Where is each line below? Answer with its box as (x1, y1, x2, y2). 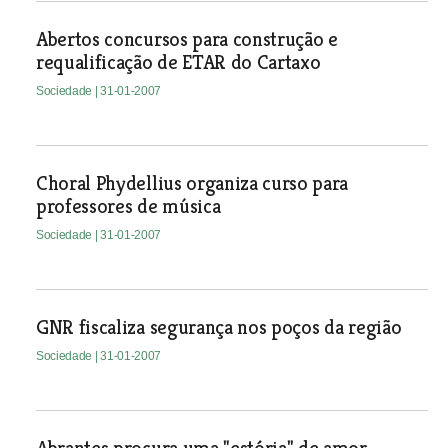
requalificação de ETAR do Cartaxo (35, 50, 321, 75)
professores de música (35, 194, 221, 219)
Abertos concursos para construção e (35, 27, 338, 52)
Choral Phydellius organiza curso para (35, 171, 349, 196)
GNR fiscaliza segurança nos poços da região (35, 315, 402, 340)
